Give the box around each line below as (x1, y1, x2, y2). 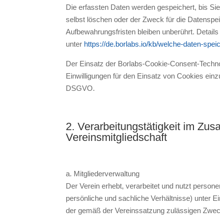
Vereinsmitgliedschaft (66, 131, 167, 143)
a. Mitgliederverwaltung (66, 169, 140, 178)
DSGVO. (66, 83, 95, 92)
